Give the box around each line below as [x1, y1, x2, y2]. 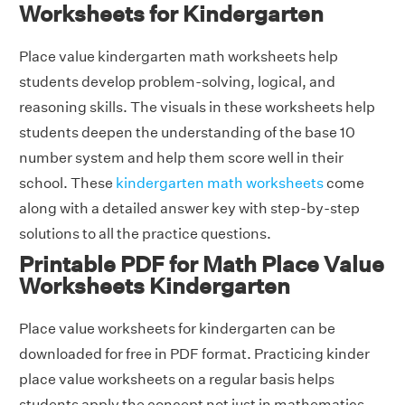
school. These [19, 174, 116, 192]
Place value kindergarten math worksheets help [19, 48, 338, 65]
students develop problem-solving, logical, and [19, 73, 335, 90]
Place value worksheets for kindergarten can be [19, 320, 335, 337]
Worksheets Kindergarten [19, 273, 290, 298]
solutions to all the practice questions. [19, 225, 271, 242]
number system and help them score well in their [19, 149, 344, 166]
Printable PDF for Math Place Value [19, 251, 384, 277]
